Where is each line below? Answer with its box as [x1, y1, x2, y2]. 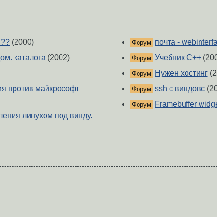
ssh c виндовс [155, 84, 205, 93]
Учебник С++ [155, 53, 201, 62]
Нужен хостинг [155, 69, 208, 77]
